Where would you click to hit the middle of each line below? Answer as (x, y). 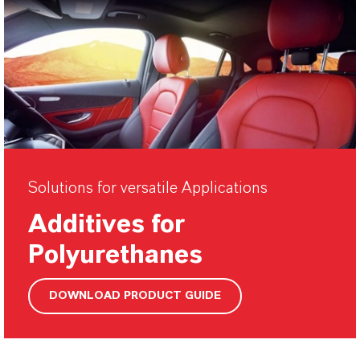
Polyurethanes (115, 255)
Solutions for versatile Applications (148, 188)
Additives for (106, 224)
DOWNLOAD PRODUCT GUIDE (135, 295)
